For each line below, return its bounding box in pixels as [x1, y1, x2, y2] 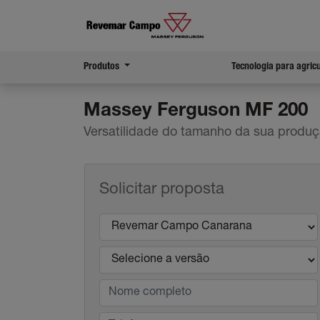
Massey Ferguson [84, 102, 240, 121]
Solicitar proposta [99, 182, 224, 198]
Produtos [84, 62, 121, 72]
